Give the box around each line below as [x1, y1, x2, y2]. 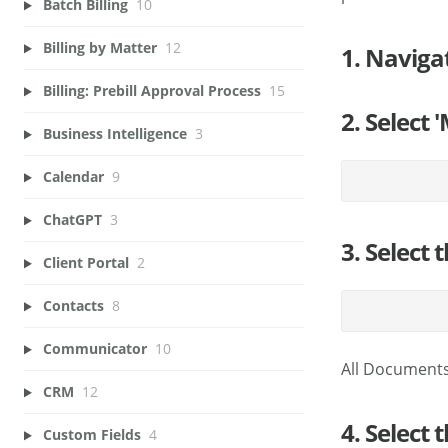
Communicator [42, 339, 147, 359]
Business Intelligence [42, 124, 187, 144]
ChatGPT [42, 210, 102, 230]
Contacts [42, 296, 104, 316]
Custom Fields [42, 425, 141, 445]
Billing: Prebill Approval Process [42, 81, 261, 101]
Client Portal [42, 253, 129, 273]
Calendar [42, 167, 104, 187]
